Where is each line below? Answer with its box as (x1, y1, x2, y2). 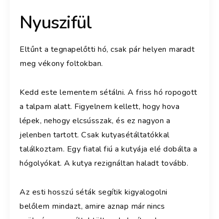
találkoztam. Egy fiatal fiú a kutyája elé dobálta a (20, 143, 197, 154)
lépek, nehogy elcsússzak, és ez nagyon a (20, 115, 170, 126)
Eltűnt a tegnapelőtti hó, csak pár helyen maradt (20, 44, 195, 55)
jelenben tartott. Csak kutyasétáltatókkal (20, 129, 170, 140)
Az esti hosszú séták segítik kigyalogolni (20, 186, 168, 197)
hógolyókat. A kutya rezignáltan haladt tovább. (20, 157, 188, 169)
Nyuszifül (20, 10, 92, 35)
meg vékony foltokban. (20, 58, 105, 69)
